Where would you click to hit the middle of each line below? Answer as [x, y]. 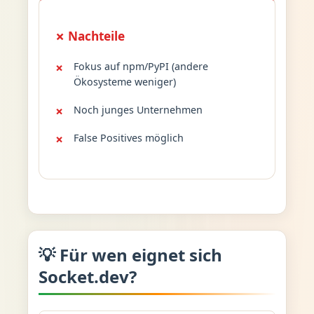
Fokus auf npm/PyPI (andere [141, 66]
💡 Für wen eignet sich [130, 255]
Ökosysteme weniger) [124, 81]
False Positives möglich [128, 137]
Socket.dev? [87, 277]
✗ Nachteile [90, 36]
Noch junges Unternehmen [138, 109]
